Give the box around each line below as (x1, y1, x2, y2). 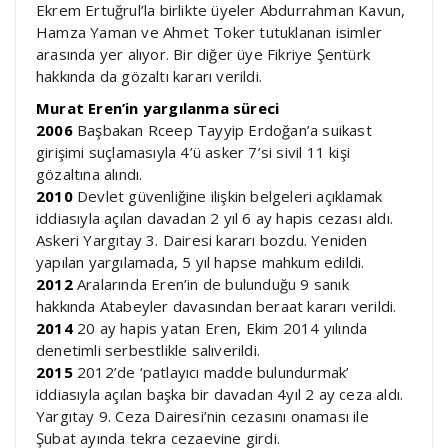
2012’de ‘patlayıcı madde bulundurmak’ (72, 361, 350, 382)
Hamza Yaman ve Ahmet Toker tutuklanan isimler (36, 21, 383, 42)
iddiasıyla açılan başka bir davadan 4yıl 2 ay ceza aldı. (36, 383, 404, 404)
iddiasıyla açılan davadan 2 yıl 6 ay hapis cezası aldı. (36, 207, 394, 228)
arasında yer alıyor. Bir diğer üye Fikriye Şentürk (36, 43, 370, 64)
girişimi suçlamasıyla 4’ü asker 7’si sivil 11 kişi (36, 141, 351, 162)
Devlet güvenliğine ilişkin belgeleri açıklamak (72, 185, 383, 206)
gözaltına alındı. (36, 163, 143, 184)
